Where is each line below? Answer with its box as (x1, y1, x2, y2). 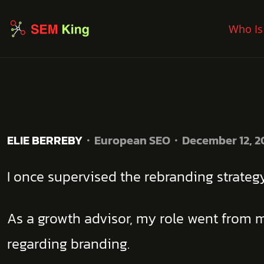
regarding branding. (7, 233, 130, 254)
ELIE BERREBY (7, 131, 82, 149)
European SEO (94, 131, 170, 149)
